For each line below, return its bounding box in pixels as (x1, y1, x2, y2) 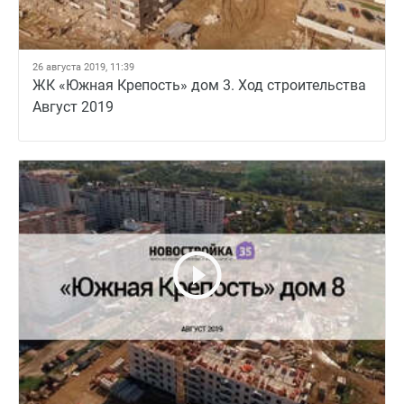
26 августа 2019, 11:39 (32, 61, 134, 73)
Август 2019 (32, 98, 114, 115)
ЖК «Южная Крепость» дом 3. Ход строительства (32, 77, 366, 94)
